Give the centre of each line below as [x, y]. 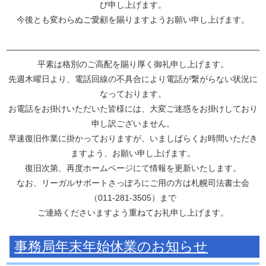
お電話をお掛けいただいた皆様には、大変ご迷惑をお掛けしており [133, 109]
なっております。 [133, 94]
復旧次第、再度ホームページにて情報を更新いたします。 [133, 168]
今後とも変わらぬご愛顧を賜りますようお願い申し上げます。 [133, 20]
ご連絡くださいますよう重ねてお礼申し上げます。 [133, 213]
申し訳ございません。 [133, 123]
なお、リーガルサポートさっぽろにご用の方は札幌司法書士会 [133, 183]
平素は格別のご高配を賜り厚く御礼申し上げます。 [133, 64]
